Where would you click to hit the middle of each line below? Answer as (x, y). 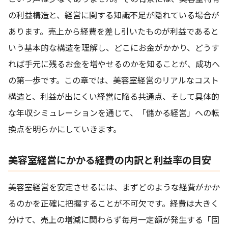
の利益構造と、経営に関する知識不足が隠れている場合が (114, 15)
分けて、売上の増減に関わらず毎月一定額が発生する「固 (114, 220)
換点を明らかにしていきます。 (65, 129)
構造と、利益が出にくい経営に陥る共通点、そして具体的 (114, 96)
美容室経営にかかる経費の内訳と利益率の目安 (110, 160)
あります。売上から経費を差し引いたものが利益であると (113, 31)
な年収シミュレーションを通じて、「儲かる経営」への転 (114, 113)
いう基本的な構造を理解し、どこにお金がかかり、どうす (114, 48)
